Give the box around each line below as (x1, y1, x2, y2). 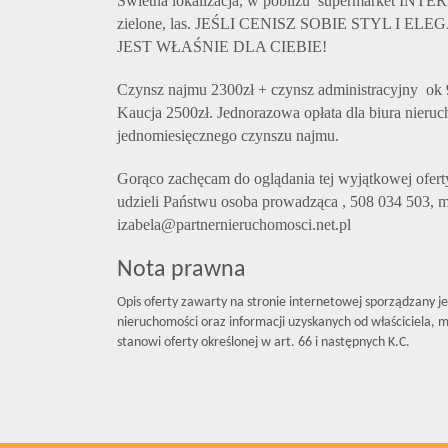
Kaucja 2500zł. (117, 104, 213, 121)
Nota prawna (117, 258, 246, 282)
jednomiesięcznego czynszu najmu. (117, 127, 339, 144)
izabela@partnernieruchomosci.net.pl (117, 216, 351, 233)
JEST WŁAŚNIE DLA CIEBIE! (117, 38, 327, 55)
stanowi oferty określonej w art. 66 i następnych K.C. (117, 335, 410, 350)
